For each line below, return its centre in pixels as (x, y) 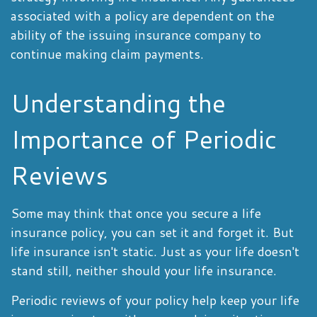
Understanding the (118, 103)
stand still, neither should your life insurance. (144, 270)
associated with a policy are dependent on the (143, 16)
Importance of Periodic (144, 139)
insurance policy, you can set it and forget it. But (152, 232)
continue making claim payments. (107, 54)
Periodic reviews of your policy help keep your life (155, 300)
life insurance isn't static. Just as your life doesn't (155, 251)
